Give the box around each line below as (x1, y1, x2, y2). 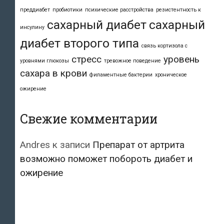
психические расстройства (85, 6, 153, 13)
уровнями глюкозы (20, 57, 69, 64)
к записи (50, 138, 92, 150)
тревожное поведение (104, 57, 161, 64)
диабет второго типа (20, 35, 139, 50)
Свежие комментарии (20, 110, 157, 127)
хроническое (155, 71, 187, 78)
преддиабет (20, 6, 50, 13)
